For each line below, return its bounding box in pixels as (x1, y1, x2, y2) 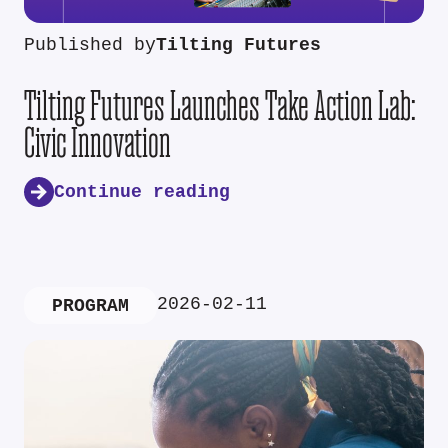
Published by (24, 35, 156, 57)
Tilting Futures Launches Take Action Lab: (24, 84, 416, 128)
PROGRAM (52, 295, 129, 317)
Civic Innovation (24, 121, 171, 165)
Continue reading (54, 181, 230, 203)
